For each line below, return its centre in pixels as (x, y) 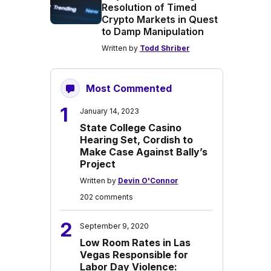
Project (97, 164)
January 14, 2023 (109, 111)
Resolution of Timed (149, 7)
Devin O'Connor (148, 181)
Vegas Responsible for (134, 255)
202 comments (106, 197)
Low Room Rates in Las (135, 243)
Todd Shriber (165, 48)
